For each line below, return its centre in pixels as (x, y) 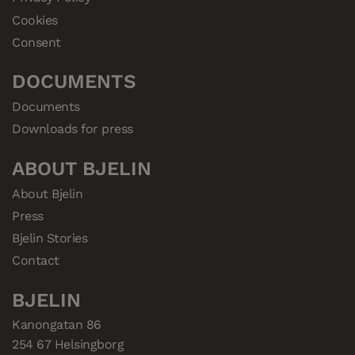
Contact (36, 261)
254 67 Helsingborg (68, 345)
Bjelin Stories (50, 238)
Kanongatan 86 (57, 325)
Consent (36, 42)
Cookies (35, 20)
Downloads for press (73, 129)
